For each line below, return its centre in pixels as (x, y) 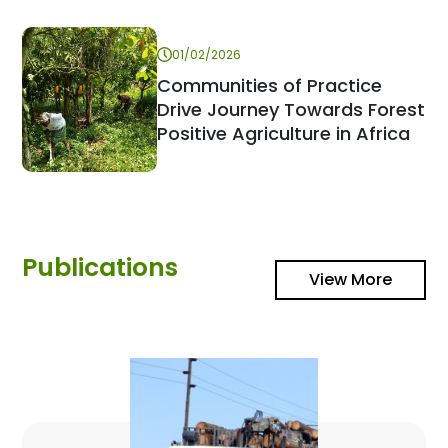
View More (350, 279)
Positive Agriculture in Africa (284, 133)
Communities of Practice (270, 85)
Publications (100, 267)
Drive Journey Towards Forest (291, 109)
